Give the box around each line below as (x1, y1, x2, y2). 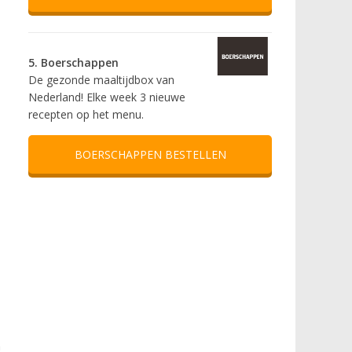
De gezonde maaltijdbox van (28, 72, 174, 88)
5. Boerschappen (28, 55, 119, 71)
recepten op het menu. (28, 107, 144, 123)
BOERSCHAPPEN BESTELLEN (74, 147, 226, 163)
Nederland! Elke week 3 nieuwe (28, 90, 185, 105)
